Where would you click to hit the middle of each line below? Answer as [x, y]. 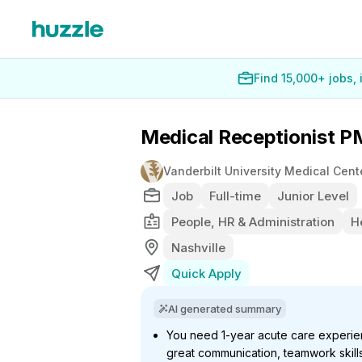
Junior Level [313, 196]
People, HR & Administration [253, 221]
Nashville [198, 247]
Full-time [235, 196]
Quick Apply [206, 273]
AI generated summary [225, 309]
